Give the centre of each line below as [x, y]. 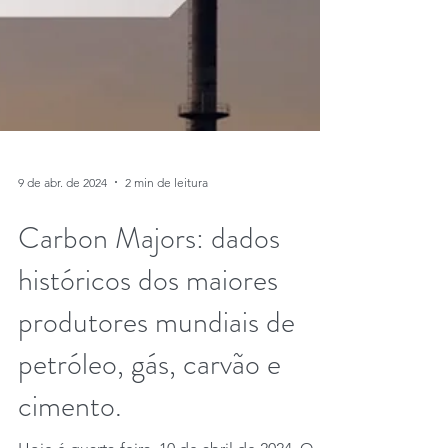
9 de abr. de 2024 [62, 262]
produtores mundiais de [156, 402]
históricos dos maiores [148, 360]
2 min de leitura [166, 262]
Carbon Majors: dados [149, 318]
